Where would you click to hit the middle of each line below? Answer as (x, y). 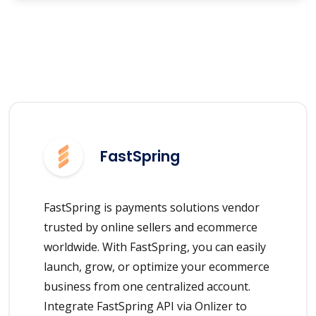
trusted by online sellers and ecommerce (151, 227)
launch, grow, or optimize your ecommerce (157, 266)
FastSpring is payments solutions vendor (152, 207)
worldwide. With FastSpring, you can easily (155, 247)
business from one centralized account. (147, 286)
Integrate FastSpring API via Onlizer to (145, 306)
